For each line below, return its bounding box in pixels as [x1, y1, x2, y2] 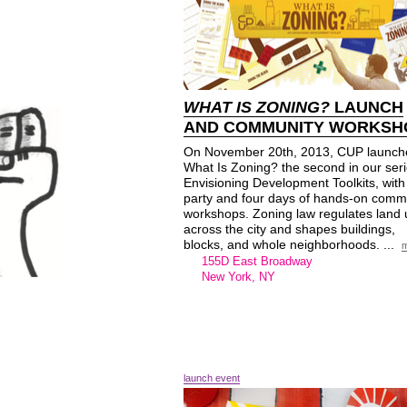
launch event [184, 372, 240, 383]
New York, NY [202, 270, 275, 283]
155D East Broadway [202, 254, 313, 268]
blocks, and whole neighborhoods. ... [184, 237, 398, 252]
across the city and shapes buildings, [184, 222, 395, 236]
